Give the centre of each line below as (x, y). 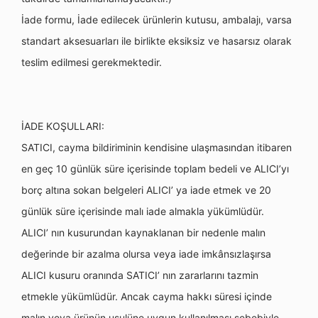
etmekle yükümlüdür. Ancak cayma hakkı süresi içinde (147, 296)
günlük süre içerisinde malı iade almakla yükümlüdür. (143, 211)
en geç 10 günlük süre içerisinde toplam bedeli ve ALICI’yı (155, 169)
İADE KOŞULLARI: (63, 126)
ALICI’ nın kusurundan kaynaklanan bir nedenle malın (143, 232)
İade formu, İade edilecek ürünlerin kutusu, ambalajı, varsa (157, 20)
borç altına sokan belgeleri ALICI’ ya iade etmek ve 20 (146, 190)
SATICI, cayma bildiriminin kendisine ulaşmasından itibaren (157, 147)
